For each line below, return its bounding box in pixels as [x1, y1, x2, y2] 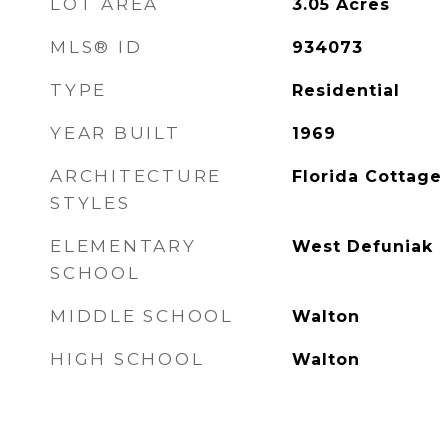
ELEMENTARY [50, 236, 197, 256]
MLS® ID [50, 37, 143, 57]
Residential [291, 81, 400, 100]
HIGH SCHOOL [50, 349, 205, 369]
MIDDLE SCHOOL [50, 306, 234, 326]
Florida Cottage [291, 167, 442, 186]
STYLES [50, 193, 131, 213]
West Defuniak [291, 237, 433, 256]
